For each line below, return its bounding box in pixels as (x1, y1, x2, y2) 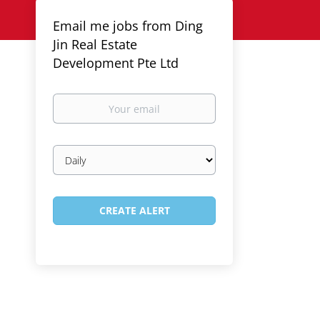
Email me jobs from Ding (53, 17, 203, 34)
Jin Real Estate (53, 36, 137, 53)
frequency (52, 159, 101, 172)
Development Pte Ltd (53, 54, 179, 71)
